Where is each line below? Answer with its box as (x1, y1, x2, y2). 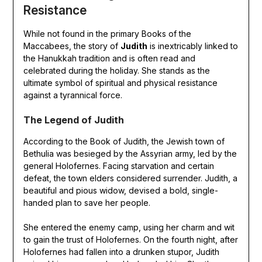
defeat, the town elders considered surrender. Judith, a (23, 173, 237, 184)
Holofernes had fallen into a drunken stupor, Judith (23, 247, 219, 257)
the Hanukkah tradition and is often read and (23, 53, 195, 64)
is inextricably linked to (147, 41, 238, 51)
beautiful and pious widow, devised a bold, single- (23, 185, 218, 196)
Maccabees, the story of (23, 41, 120, 51)
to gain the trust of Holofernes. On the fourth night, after (23, 235, 238, 245)
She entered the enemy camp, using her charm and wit (23, 222, 235, 233)
